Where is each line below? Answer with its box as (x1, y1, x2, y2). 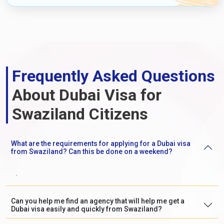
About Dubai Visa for (12, 85, 161, 104)
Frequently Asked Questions (12, 66, 215, 85)
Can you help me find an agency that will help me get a (11, 196, 184, 205)
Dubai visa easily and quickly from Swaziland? (11, 204, 162, 213)
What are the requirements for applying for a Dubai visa (11, 139, 190, 147)
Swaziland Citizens (12, 104, 148, 123)
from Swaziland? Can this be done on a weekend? (11, 147, 172, 155)
